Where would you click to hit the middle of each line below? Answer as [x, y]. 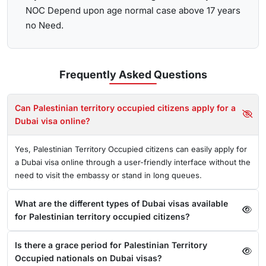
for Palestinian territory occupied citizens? [172, 216]
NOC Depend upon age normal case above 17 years [133, 10]
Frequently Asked [106, 75]
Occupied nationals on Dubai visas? [88, 258]
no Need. [45, 25]
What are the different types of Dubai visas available [121, 203]
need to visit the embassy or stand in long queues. [108, 175]
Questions [180, 75]
